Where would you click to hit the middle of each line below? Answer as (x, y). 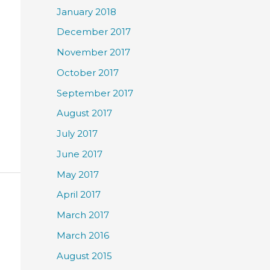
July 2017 (77, 134)
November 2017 (93, 52)
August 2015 (84, 256)
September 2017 (95, 93)
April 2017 (79, 195)
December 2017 (94, 32)
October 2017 (88, 72)
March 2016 (83, 235)
